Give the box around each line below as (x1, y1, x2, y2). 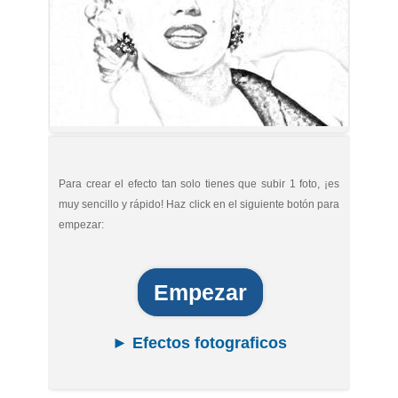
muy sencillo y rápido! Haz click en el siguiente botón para (59, 198, 339, 211)
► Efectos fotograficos (111, 334, 287, 352)
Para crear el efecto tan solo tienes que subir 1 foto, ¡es (59, 178, 339, 190)
